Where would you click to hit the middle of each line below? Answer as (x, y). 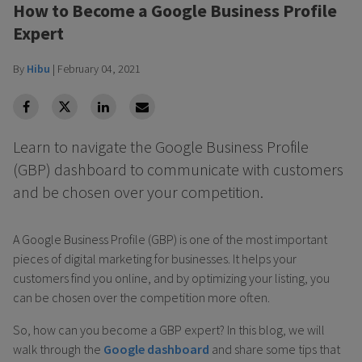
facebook (51, 115)
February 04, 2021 (99, 68)
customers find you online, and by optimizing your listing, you (171, 278)
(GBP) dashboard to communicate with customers (178, 169)
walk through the (58, 349)
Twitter (84, 115)
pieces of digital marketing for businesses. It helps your (155, 258)
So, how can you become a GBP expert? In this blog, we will (169, 329)
